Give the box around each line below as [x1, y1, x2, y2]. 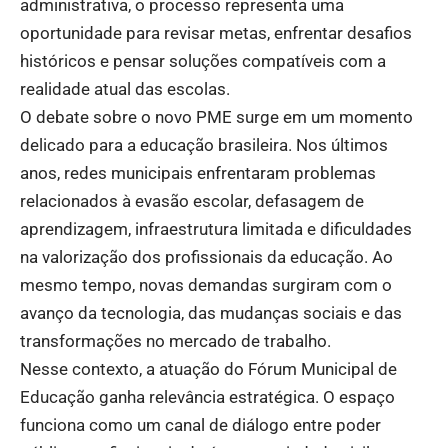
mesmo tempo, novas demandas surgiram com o [20, 274, 392, 295]
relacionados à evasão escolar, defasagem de [20, 190, 364, 211]
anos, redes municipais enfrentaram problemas [20, 162, 376, 183]
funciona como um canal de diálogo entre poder [20, 414, 381, 435]
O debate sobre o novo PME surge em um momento [20, 106, 413, 127]
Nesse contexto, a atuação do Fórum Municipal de [20, 358, 397, 379]
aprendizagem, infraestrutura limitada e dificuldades [20, 218, 412, 239]
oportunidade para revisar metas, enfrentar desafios [20, 22, 412, 43]
